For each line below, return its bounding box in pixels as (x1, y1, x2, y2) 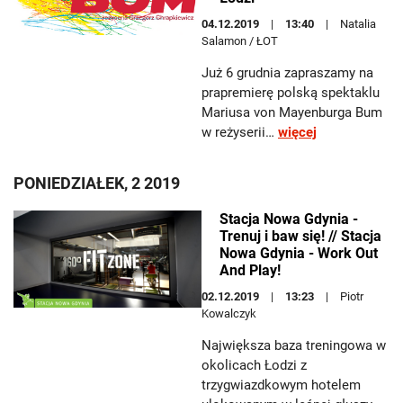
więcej (278, 124, 317, 140)
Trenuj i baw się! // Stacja (219, 228, 381, 245)
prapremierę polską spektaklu (201, 85, 380, 101)
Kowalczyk (201, 307, 256, 320)
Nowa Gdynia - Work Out (219, 245, 378, 262)
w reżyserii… (201, 124, 278, 140)
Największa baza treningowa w (201, 337, 386, 354)
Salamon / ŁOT (201, 34, 278, 48)
